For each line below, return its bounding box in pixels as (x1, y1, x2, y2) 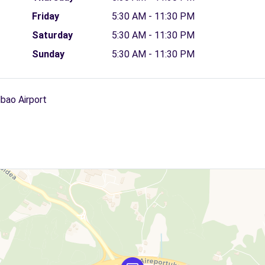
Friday (31, 11, 59, 22)
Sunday (31, 49, 64, 60)
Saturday (31, 30, 73, 41)
